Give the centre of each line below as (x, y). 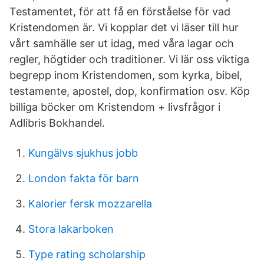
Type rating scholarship (87, 254)
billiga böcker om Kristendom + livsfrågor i (115, 107)
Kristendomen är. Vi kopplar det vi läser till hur (124, 27)
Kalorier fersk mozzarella (90, 204)
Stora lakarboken (71, 229)
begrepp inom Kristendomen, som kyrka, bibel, (126, 75)
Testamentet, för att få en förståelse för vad (120, 11)
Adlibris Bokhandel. (57, 123)
